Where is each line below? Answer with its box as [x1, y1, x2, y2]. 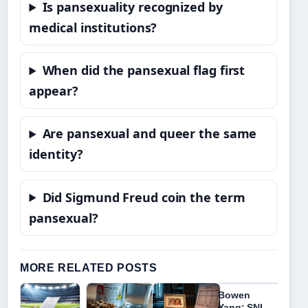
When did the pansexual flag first [42, 62, 245, 79]
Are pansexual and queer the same [42, 125, 257, 142]
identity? [29, 146, 83, 163]
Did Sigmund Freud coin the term [42, 188, 245, 206]
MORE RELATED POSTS [20, 261, 157, 274]
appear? [29, 82, 78, 100]
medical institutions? [29, 19, 157, 36]
